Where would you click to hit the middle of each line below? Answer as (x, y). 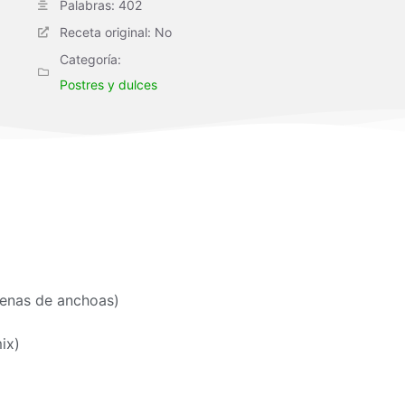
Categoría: (90, 59)
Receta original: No (116, 32)
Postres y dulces (108, 85)
